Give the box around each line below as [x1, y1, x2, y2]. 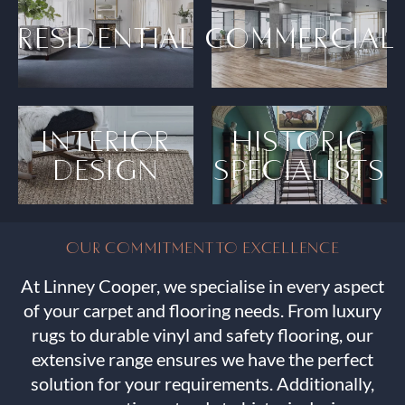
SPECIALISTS [213, 152, 385, 187]
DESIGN [52, 152, 160, 187]
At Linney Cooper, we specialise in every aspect [21, 275, 384, 297]
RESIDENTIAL [17, 21, 194, 56]
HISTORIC [231, 123, 368, 158]
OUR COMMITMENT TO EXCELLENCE [65, 238, 340, 259]
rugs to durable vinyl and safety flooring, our [32, 324, 373, 346]
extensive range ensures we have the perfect [32, 348, 373, 371]
